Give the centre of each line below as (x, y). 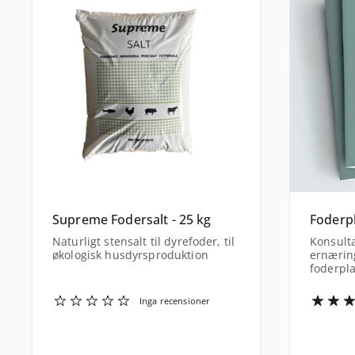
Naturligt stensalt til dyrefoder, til (144, 241)
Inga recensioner (175, 301)
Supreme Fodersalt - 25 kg (132, 220)
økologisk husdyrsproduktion (130, 254)
